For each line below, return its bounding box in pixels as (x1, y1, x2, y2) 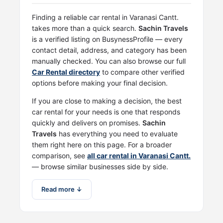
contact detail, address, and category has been (32, 45, 187, 54)
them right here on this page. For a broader (32, 140, 172, 149)
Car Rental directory (32, 67, 100, 76)
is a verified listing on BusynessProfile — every (32, 34, 183, 43)
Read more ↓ (41, 185, 82, 193)
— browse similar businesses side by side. (32, 162, 168, 171)
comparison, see (32, 151, 87, 160)
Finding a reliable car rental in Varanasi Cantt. (32, 12, 179, 21)
